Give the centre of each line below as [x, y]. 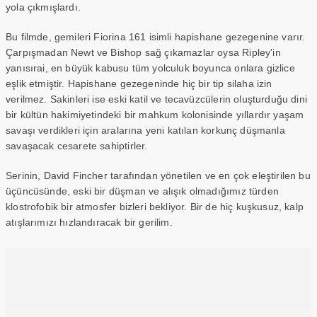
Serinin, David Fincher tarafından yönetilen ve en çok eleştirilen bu [158, 175]
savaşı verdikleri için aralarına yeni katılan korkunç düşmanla [145, 130]
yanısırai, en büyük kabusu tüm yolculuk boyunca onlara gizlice [150, 68]
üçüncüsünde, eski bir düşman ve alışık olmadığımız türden [142, 191]
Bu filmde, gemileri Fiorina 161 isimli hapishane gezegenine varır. [156, 37]
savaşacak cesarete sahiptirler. [77, 146]
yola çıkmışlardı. [43, 7]
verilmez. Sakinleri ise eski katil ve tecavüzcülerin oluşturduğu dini [156, 99]
